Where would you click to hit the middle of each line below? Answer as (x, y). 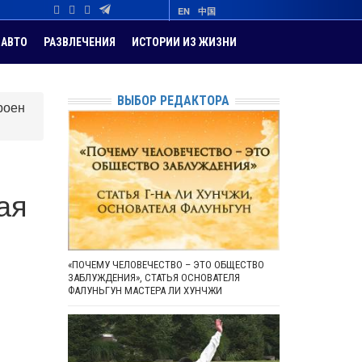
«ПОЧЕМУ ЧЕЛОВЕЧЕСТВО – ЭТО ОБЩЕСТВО (166, 265)
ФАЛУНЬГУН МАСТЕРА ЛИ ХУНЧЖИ (145, 291)
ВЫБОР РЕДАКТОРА (174, 101)
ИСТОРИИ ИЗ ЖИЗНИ (184, 42)
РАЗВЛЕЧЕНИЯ (80, 42)
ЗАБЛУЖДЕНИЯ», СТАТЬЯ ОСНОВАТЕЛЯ (154, 278)
